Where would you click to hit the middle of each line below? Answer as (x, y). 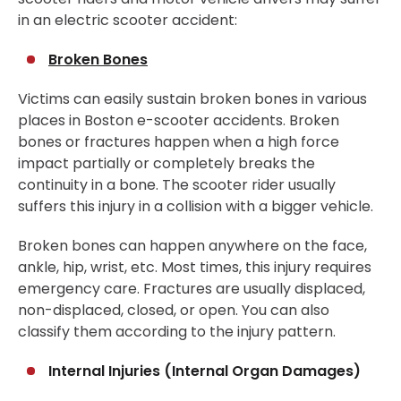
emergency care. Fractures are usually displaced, (192, 289)
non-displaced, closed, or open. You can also (174, 311)
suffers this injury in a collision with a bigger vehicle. (196, 207)
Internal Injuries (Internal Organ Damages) (205, 371)
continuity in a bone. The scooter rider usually (177, 185)
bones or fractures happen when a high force (179, 142)
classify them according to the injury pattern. (177, 332)
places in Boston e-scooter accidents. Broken (179, 121)
